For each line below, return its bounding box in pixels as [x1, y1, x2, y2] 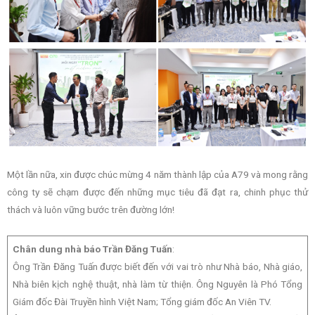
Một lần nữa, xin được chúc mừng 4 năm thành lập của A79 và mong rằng [7, 169, 308, 181]
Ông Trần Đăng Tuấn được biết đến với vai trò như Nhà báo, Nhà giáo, [12, 261, 303, 273]
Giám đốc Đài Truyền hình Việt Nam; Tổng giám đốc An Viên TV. [12, 296, 271, 308]
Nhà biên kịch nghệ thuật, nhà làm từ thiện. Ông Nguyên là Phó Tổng [12, 278, 303, 290]
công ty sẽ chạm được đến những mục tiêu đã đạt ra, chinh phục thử [7, 186, 308, 198]
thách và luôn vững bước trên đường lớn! [7, 204, 174, 216]
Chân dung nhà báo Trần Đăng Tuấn [12, 243, 172, 255]
